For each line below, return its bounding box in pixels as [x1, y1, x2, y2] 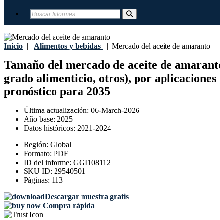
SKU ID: [24, 167, 54, 176]
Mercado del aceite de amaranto [108, 42, 210, 50]
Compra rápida [41, 201, 95, 210]
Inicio [4, 42, 23, 50]
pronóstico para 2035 [4, 85, 110, 98]
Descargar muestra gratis [45, 192, 129, 201]
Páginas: [24, 176, 52, 185]
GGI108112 [73, 158, 110, 167]
